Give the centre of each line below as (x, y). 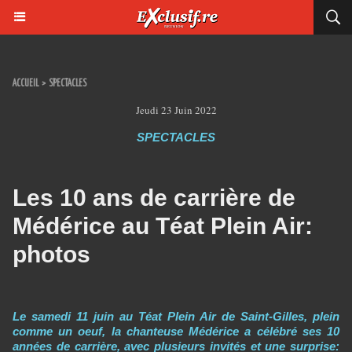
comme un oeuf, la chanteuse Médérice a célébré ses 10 (176, 331)
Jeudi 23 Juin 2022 (176, 110)
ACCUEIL (26, 84)
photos (51, 254)
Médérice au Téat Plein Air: (163, 226)
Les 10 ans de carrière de (154, 198)
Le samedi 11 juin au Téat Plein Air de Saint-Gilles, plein (176, 316)
